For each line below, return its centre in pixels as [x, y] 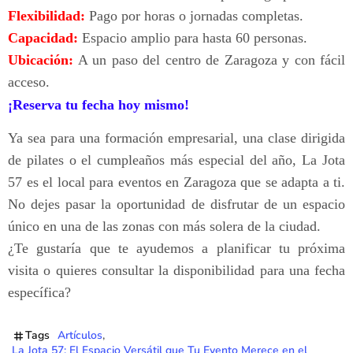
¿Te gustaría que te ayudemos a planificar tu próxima [176, 249]
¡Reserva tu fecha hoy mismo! [98, 105]
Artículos [80, 336]
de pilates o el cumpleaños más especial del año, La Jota [176, 160]
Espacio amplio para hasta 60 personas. [193, 38]
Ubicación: [41, 60]
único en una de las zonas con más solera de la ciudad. [164, 227]
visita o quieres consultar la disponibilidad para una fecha [176, 271]
